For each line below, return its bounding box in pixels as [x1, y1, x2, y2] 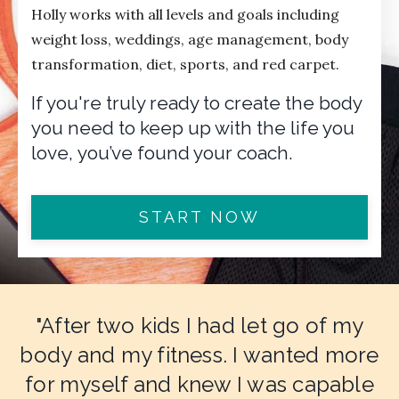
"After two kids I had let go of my [35, 312, 364, 338]
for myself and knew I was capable [25, 370, 374, 397]
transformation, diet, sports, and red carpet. [31, 54, 339, 73]
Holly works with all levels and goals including [31, 4, 339, 23]
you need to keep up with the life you [31, 116, 354, 139]
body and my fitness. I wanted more [20, 341, 379, 368]
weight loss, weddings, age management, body [31, 29, 348, 48]
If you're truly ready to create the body [31, 91, 362, 114]
